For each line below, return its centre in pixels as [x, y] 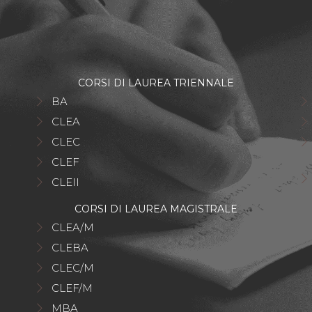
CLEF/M [72, 288]
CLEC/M [73, 268]
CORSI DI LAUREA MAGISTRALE [156, 209]
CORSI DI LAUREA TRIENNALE [156, 83]
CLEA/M [73, 227]
